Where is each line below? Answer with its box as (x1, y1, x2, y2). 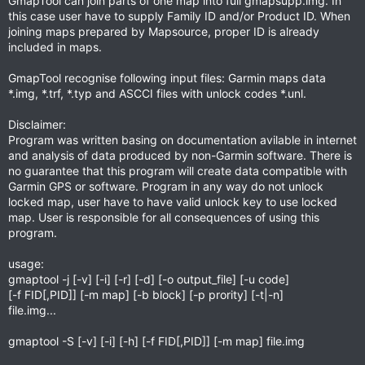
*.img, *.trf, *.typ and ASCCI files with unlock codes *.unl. (8, 86, 306, 100)
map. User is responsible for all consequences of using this (8, 210, 319, 224)
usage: (8, 257, 44, 270)
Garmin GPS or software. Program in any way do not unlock (8, 179, 323, 193)
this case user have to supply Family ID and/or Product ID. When (8, 9, 350, 23)
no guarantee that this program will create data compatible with (8, 164, 347, 178)
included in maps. (8, 40, 102, 54)
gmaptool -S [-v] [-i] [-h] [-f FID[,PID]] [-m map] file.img (8, 334, 305, 348)
